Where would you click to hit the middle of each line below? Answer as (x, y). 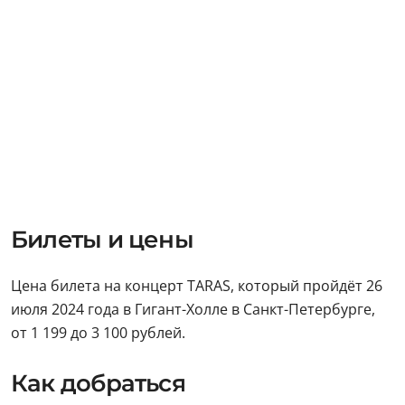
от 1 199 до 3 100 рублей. (98, 332)
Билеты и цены (102, 239)
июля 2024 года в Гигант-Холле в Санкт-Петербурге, (193, 309)
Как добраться (98, 383)
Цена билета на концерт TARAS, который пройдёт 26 (197, 285)
